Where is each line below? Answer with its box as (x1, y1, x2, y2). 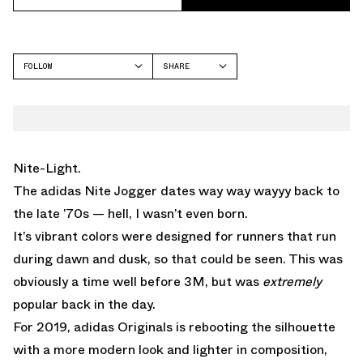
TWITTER (163, 105, 199, 117)
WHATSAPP (163, 126, 204, 139)
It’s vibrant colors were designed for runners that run (13, 226, 336, 246)
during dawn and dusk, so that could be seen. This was (13, 249, 343, 268)
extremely (263, 271, 322, 291)
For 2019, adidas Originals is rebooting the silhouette (13, 317, 335, 336)
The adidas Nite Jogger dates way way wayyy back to (13, 181, 340, 200)
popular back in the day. (13, 294, 156, 314)
